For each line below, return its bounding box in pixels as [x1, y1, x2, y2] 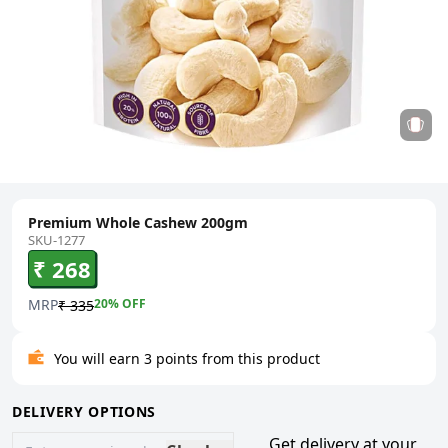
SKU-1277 [28, 230, 85, 249]
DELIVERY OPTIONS [12, 401, 157, 421]
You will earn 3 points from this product [54, 348, 320, 368]
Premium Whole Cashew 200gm [28, 212, 248, 232]
